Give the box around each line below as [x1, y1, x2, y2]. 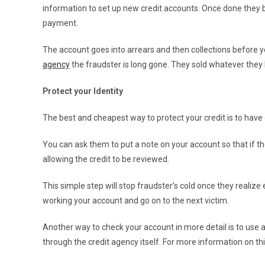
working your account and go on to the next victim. [43, 195, 229, 205]
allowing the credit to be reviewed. [43, 154, 169, 164]
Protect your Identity [43, 86, 123, 96]
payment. [43, 18, 78, 28]
